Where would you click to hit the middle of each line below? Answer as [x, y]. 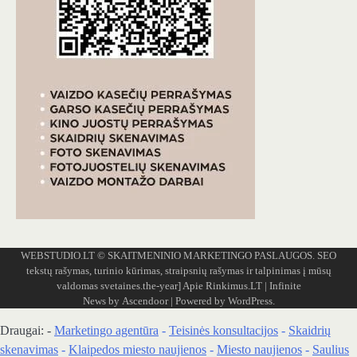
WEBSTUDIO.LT [58, 256]
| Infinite [281, 286]
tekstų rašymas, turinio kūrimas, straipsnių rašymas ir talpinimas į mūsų [178, 271]
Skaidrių [310, 331]
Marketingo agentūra [106, 331]
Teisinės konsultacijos [224, 331]
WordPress [250, 301]
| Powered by [198, 301]
